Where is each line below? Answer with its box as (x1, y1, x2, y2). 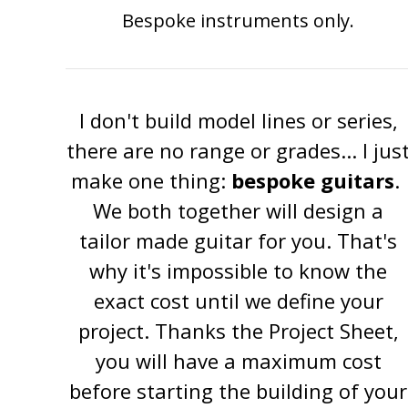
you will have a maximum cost (95, 347, 382, 374)
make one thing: (71, 167, 232, 194)
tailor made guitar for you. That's (79, 227, 398, 254)
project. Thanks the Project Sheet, (77, 317, 399, 344)
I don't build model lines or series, (78, 107, 398, 134)
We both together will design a (93, 197, 384, 224)
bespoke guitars (231, 167, 395, 194)
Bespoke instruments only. (122, 8, 355, 33)
